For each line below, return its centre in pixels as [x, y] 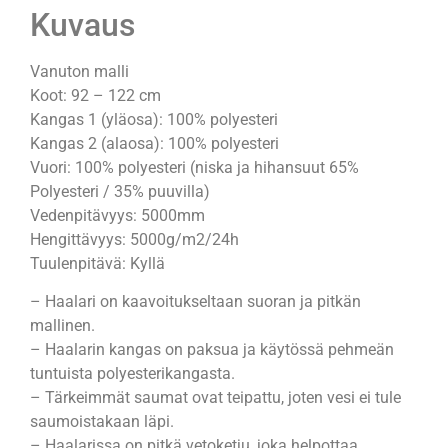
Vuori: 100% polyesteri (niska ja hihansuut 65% [194, 167]
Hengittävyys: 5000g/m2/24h [134, 239]
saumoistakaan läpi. [102, 422]
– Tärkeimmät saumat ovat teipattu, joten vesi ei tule [215, 398]
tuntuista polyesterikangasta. [132, 374]
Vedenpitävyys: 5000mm [117, 215]
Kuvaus [82, 24]
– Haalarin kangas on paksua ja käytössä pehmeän [212, 350]
